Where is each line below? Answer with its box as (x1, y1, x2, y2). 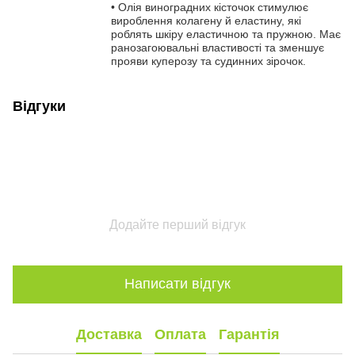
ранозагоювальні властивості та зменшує (111, 40, 324, 54)
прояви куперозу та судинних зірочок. (111, 54, 306, 67)
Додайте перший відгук (109, 217, 246, 231)
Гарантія (218, 326, 280, 343)
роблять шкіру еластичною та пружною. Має (111, 27, 341, 40)
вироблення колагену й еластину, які (111, 13, 301, 27)
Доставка (75, 326, 142, 343)
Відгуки (13, 97, 66, 114)
